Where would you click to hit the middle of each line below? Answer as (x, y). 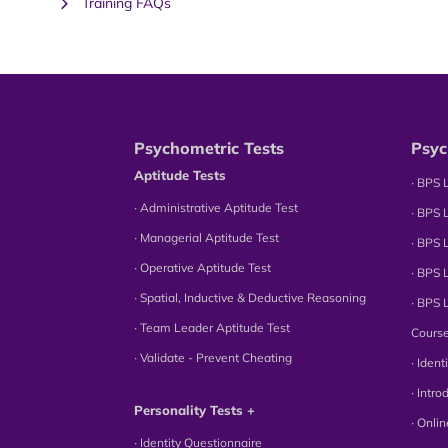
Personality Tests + (195, 409)
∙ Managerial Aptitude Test (207, 237)
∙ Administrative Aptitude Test (216, 207)
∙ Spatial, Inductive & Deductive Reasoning (250, 297)
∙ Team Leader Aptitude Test (212, 327)
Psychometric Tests (209, 147)
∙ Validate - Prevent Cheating (213, 357)
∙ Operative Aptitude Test (203, 267)
